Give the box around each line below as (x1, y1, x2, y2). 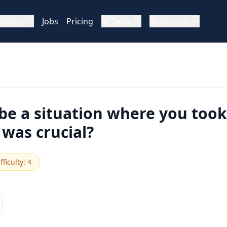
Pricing (66, 16, 93, 27)
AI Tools (101, 16, 131, 27)
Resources (149, 16, 190, 27)
